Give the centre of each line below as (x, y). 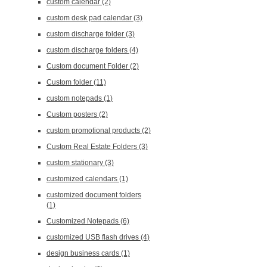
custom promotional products (94, 131)
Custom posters (72, 114)
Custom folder (70, 82)
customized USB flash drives (93, 237)
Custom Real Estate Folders (92, 147)
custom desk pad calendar (90, 18)
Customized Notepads (83, 221)
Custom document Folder (88, 66)
